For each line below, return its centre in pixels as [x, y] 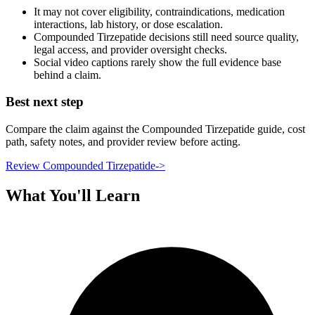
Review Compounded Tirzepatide [81, 166]
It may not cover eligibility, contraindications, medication [159, 11]
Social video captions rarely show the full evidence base [157, 62]
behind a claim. [67, 75]
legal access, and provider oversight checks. [130, 49]
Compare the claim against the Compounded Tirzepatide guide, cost [155, 129]
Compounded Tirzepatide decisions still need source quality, [166, 37]
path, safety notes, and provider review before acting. [123, 142]
